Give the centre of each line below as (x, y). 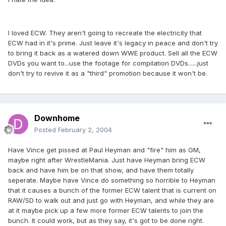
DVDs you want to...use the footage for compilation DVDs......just (108, 63)
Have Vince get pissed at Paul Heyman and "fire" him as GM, (104, 150)
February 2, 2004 (85, 130)
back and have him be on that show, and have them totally (101, 170)
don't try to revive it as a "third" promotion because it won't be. (108, 73)
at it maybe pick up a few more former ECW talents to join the (106, 211)
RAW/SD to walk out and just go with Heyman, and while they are (111, 201)
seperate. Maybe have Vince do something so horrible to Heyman (112, 180)
